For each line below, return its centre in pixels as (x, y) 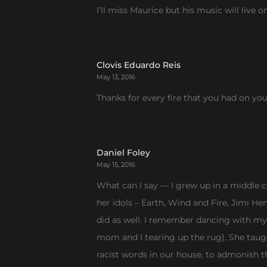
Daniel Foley (123, 153)
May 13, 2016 (116, 77)
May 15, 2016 (116, 164)
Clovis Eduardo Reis (139, 65)
